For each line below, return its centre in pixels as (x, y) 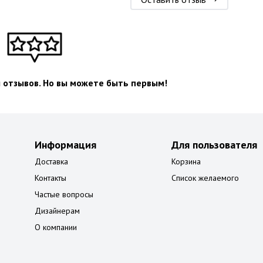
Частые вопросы (64, 194)
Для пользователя (215, 145)
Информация (65, 145)
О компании (55, 227)
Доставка (51, 161)
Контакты (50, 178)
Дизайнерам (57, 211)
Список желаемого (205, 178)
